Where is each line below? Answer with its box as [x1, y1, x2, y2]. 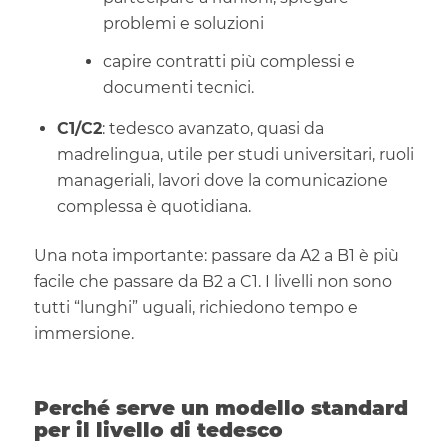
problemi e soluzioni [102, 13, 264, 33]
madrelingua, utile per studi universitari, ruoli [56, 144, 414, 164]
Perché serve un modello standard [33, 395, 408, 420]
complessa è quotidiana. [56, 196, 251, 216]
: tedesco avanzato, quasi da [101, 118, 324, 138]
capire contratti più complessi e [102, 51, 355, 71]
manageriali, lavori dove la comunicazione [56, 170, 388, 190]
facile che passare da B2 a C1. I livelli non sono [33, 271, 392, 291]
